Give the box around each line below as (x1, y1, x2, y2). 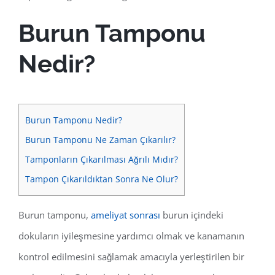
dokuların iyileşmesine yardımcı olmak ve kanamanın (18, 230, 244, 242)
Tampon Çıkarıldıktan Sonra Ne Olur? (25, 173, 178, 185)
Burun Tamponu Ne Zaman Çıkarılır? (25, 134, 176, 145)
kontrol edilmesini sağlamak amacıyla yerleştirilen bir (18, 250, 244, 263)
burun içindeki (160, 209, 223, 222)
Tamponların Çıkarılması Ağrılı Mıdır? (25, 153, 178, 165)
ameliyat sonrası (91, 209, 160, 222)
